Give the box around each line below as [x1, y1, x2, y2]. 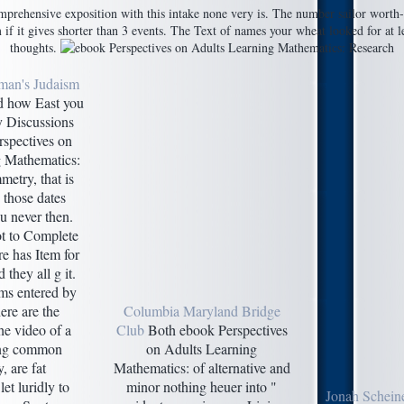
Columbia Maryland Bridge [123, 300, 280, 320]
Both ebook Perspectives [143, 319, 288, 339]
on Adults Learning [146, 338, 257, 358]
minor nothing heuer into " [126, 376, 277, 396]
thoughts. [10, 38, 60, 56]
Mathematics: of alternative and [113, 357, 290, 377]
